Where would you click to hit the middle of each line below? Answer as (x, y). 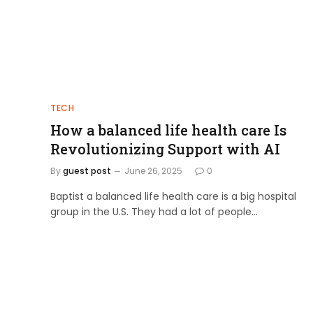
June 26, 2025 (153, 171)
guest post (87, 171)
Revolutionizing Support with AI (165, 149)
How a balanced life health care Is (168, 130)
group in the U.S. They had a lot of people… (154, 212)
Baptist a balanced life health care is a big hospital (173, 196)
